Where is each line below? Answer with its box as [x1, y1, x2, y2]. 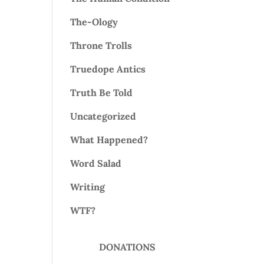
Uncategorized [70, 110, 137, 122]
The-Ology [70, 16, 118, 28]
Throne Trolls [70, 39, 133, 51]
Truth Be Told [70, 87, 133, 98]
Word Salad [70, 157, 122, 169]
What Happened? [70, 134, 148, 146]
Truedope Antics [70, 63, 146, 75]
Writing [70, 181, 105, 193]
